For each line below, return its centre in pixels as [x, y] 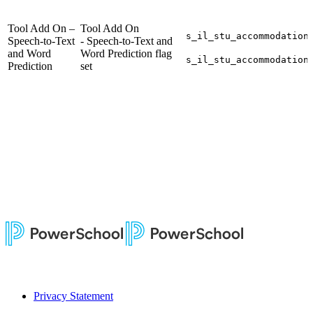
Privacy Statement [73, 296]
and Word [29, 54]
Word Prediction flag [126, 54]
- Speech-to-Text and [126, 41]
